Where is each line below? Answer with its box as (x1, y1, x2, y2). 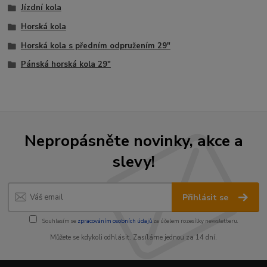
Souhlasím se (41, 216, 77, 225)
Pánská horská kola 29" (20, 59, 111, 70)
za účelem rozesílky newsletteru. (151, 216, 238, 225)
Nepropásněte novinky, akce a (24, 129, 243, 151)
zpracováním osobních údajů (77, 216, 152, 225)
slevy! (112, 150, 155, 172)
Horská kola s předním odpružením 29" (20, 40, 170, 51)
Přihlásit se (182, 192, 231, 204)
